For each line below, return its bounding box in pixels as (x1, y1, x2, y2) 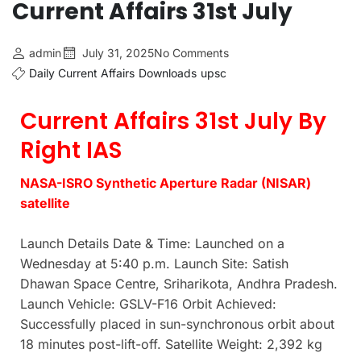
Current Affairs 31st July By (20, 106, 326, 137)
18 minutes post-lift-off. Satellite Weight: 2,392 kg (20, 336, 322, 352)
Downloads (139, 66, 197, 80)
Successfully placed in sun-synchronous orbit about (20, 316, 334, 332)
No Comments (154, 46, 229, 60)
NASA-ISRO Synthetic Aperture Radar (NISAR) (20, 175, 311, 191)
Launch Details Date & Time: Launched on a (20, 235, 284, 251)
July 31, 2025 (82, 46, 154, 60)
